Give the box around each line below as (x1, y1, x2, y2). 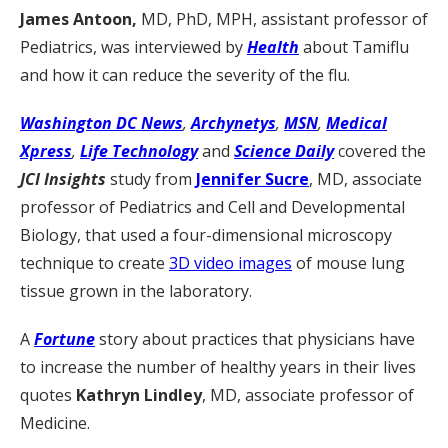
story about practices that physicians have (99, 328, 415, 350)
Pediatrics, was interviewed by (20, 36, 247, 58)
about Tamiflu (303, 36, 409, 58)
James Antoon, (20, 8, 141, 30)
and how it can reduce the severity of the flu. (20, 64, 350, 86)
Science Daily (234, 140, 334, 162)
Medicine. (20, 412, 90, 434)
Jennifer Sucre (196, 168, 309, 190)
